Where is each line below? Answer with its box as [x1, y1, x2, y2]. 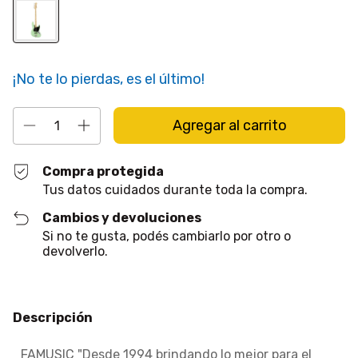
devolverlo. [42, 244, 109, 259]
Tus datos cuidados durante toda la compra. [42, 182, 308, 197]
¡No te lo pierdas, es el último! [13, 70, 205, 88]
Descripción [13, 310, 93, 325]
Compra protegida [42, 164, 165, 179]
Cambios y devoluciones [42, 210, 202, 225]
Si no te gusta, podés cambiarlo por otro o [42, 229, 292, 244]
